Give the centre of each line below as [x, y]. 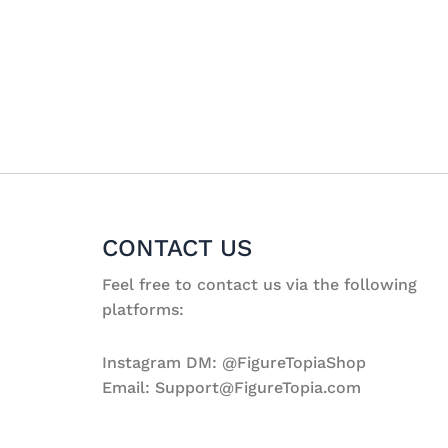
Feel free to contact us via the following [259, 284]
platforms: [143, 309]
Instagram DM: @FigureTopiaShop [234, 362]
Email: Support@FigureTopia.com [231, 387]
